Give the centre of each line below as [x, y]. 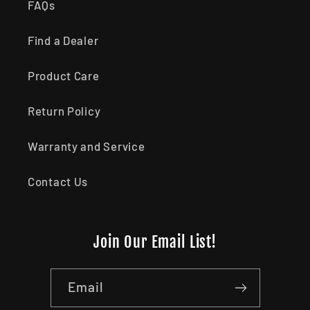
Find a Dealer [63, 40]
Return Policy [64, 111]
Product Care [64, 76]
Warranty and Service [86, 146]
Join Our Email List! [155, 242]
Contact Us [58, 182]
